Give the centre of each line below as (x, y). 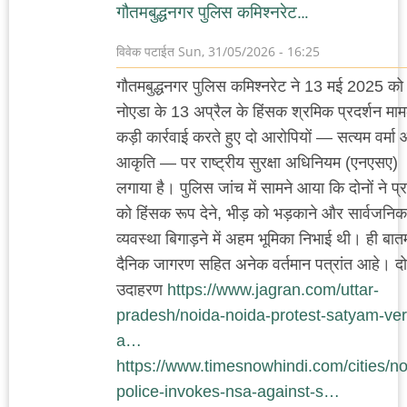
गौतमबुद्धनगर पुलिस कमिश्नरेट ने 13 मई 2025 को (260, 86)
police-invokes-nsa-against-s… (228, 391)
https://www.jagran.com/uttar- (273, 289)
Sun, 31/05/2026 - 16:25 (247, 51)
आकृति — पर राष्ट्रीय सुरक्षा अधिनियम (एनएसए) (257, 162)
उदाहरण (142, 289)
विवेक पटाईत (145, 51)
